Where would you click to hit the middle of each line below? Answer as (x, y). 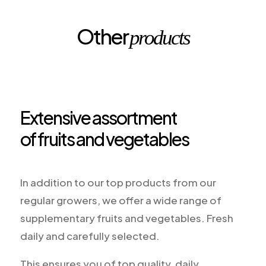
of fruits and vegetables (104, 139)
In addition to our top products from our (118, 182)
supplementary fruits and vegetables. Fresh (126, 218)
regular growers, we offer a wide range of (121, 200)
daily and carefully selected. (90, 236)
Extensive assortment (98, 118)
